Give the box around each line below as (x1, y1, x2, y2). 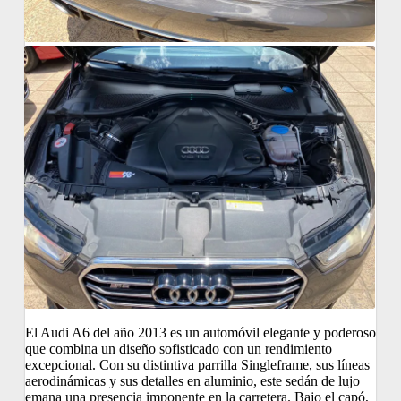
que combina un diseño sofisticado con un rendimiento (25, 341, 332, 357)
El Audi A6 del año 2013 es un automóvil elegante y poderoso (25, 325, 376, 341)
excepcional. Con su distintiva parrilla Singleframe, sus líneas (25, 357, 370, 373)
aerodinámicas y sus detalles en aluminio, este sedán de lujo (25, 373, 360, 389)
